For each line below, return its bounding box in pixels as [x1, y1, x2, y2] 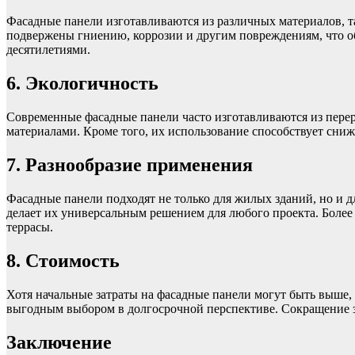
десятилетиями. [6, 43, 90, 57]
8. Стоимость [6, 250, 120, 271]
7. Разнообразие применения [6, 155, 253, 176]
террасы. [6, 220, 53, 235]
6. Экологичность [6, 73, 158, 94]
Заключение [6, 331, 112, 353]
